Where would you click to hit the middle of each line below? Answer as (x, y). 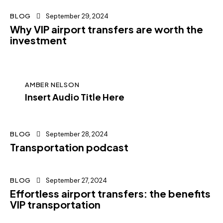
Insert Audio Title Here (75, 97)
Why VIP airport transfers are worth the (107, 29)
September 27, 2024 (77, 180)
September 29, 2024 (77, 16)
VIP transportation (55, 204)
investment (38, 40)
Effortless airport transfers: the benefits (110, 193)
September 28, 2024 (77, 134)
